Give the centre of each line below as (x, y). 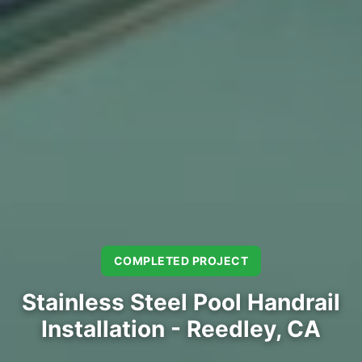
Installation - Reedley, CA (181, 328)
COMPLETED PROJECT (181, 260)
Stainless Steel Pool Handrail (181, 302)
